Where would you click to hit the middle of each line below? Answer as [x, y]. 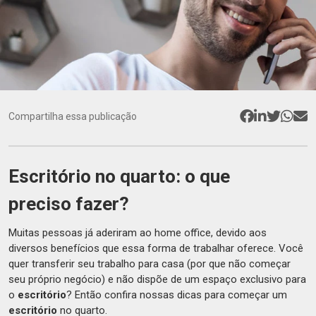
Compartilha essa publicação [73, 116]
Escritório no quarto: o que [119, 176]
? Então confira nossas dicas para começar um [177, 295]
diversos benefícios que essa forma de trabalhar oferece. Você [156, 248]
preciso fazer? [69, 204]
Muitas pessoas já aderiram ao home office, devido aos [138, 233]
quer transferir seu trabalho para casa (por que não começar [150, 264]
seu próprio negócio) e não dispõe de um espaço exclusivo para [157, 279]
